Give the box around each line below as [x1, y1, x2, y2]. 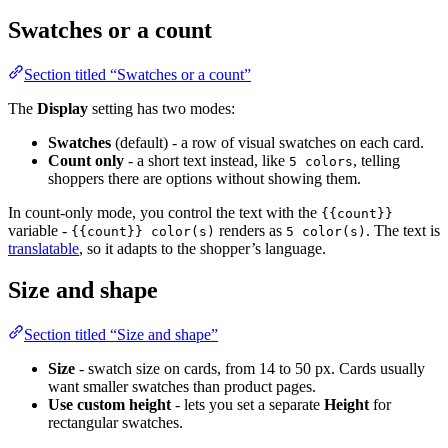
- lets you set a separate [171, 396, 324, 414]
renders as [215, 221, 286, 239]
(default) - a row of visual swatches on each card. [111, 133, 424, 151]
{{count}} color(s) [71, 223, 215, 239]
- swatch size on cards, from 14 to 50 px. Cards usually [75, 360, 425, 378]
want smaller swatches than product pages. [48, 378, 316, 396]
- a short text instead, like [124, 151, 289, 169]
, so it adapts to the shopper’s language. [79, 239, 326, 257]
